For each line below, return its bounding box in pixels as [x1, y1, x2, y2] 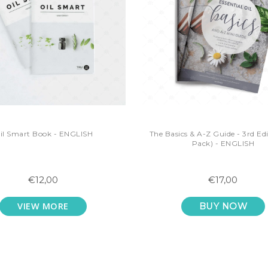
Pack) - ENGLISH [191, 139, 255, 148]
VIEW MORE [17, 200, 69, 212]
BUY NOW [199, 201, 248, 212]
